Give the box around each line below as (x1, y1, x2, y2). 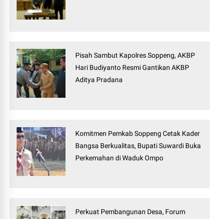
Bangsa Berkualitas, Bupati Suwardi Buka (75, 142, 201, 150)
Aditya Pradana (75, 76, 123, 84)
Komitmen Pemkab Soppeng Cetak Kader (75, 130, 200, 138)
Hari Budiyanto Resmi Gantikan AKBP (75, 64, 190, 72)
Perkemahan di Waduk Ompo (75, 154, 164, 162)
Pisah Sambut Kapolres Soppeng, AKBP (75, 51, 196, 60)
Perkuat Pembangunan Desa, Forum (75, 208, 186, 216)
